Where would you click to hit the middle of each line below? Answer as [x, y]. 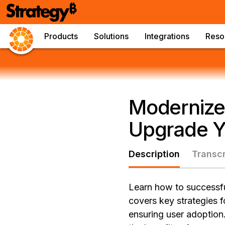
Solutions [111, 36]
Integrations [167, 36]
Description [154, 154]
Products [61, 36]
